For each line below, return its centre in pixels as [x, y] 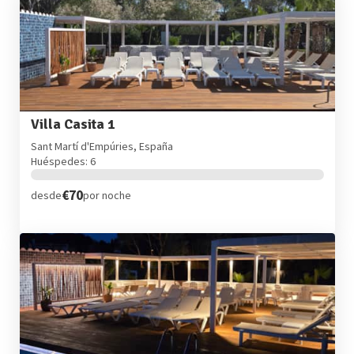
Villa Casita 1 [72, 125]
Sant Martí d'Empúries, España [102, 146]
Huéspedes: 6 [63, 161]
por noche [107, 196]
